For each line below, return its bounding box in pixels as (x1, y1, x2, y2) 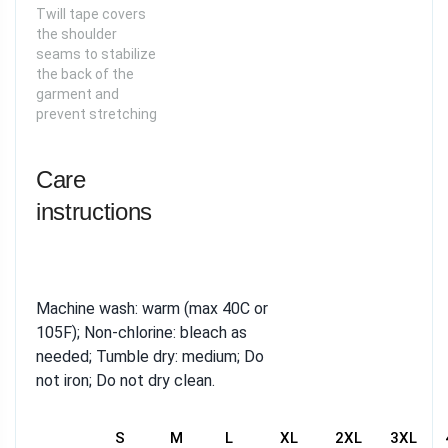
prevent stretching (36, 106, 157, 122)
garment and (36, 86, 119, 102)
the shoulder (36, 26, 117, 42)
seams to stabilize (36, 46, 156, 62)
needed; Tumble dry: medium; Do (36, 347, 264, 366)
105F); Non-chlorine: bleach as (36, 323, 247, 342)
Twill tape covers (36, 6, 146, 22)
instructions (36, 198, 152, 225)
